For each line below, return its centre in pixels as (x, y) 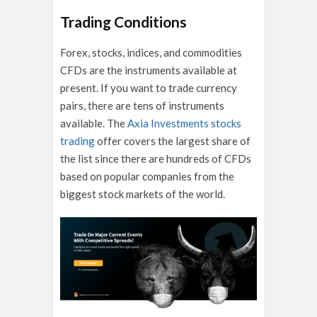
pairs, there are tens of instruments (142, 105)
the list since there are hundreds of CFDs (156, 158)
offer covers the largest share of (173, 140)
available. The (94, 123)
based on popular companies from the (147, 176)
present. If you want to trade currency (149, 87)
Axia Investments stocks (184, 123)
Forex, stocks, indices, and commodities (151, 52)
